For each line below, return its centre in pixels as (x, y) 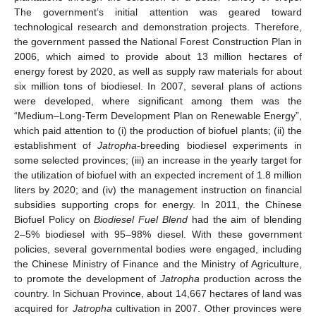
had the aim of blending (245, 220)
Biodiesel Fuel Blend (141, 220)
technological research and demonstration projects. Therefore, (158, 27)
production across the (250, 279)
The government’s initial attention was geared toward (158, 12)
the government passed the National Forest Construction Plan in (158, 42)
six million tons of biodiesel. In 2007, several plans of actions (158, 86)
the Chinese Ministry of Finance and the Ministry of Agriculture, (158, 264)
